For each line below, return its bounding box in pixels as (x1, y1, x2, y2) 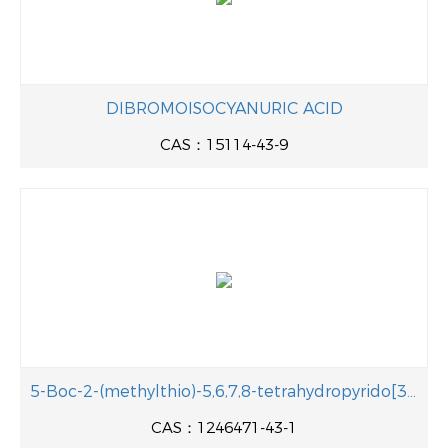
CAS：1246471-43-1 (151, 418, 297, 437)
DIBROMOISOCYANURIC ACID (105, 99, 343, 118)
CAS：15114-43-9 (160, 135, 288, 154)
